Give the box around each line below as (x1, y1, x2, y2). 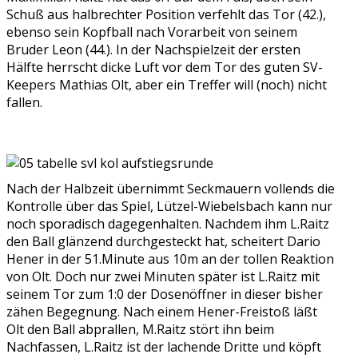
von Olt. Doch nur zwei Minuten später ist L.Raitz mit (6, 268, 320, 286)
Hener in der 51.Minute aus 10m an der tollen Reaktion (6, 250, 334, 268)
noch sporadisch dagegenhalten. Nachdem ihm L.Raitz (6, 215, 329, 233)
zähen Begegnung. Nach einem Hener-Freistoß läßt (6, 303, 317, 321)
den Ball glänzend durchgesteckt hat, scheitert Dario (6, 233, 320, 251)
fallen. (6, 93, 42, 112)
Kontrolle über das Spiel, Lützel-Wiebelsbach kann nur (6, 197, 332, 216)
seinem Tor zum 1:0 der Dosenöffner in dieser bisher (6, 285, 323, 304)
